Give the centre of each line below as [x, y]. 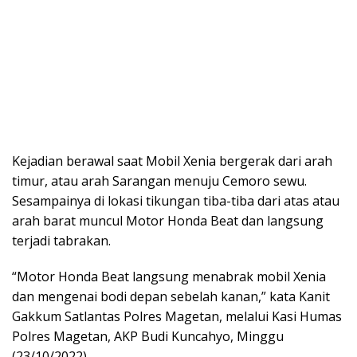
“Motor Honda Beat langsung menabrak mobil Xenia [169, 277]
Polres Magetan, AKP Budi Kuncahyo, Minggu [148, 337]
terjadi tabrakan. [61, 241]
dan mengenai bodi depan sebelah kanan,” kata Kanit [171, 297]
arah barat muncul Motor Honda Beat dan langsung [168, 221]
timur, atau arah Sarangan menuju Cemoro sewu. [159, 181]
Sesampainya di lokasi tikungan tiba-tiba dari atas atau [176, 201]
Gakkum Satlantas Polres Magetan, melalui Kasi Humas [177, 317]
